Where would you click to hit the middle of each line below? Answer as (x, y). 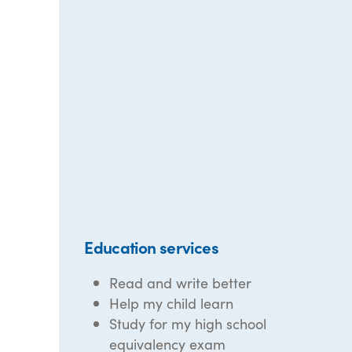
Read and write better (181, 282)
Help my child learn (172, 303)
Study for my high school (188, 323)
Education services (151, 247)
